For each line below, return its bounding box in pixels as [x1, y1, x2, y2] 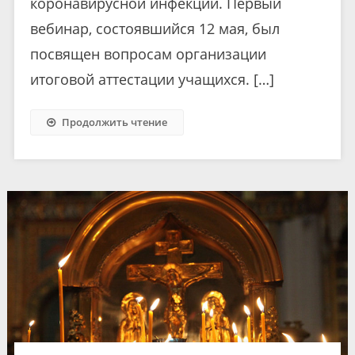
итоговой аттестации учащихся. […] [29, 69, 274, 89]
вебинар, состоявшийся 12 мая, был [29, 18, 280, 38]
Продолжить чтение [61, 114, 167, 129]
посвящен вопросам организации [29, 44, 266, 63]
